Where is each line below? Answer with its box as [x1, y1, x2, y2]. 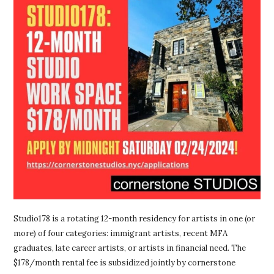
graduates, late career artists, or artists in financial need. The [13, 243, 246, 254]
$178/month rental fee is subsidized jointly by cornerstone [13, 257, 236, 268]
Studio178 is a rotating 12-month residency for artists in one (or [13, 213, 256, 224]
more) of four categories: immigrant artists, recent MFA [13, 228, 228, 239]
